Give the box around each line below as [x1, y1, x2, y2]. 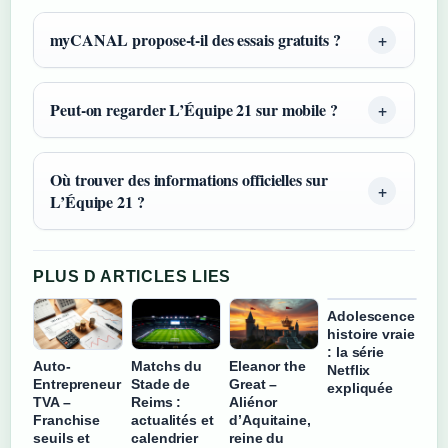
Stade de [131, 375, 191, 392]
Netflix [327, 361, 371, 378]
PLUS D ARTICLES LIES [33, 267, 231, 285]
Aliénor [229, 393, 278, 410]
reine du [229, 429, 285, 446]
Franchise [33, 411, 101, 428]
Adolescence [327, 307, 415, 324]
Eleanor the [229, 357, 306, 374]
